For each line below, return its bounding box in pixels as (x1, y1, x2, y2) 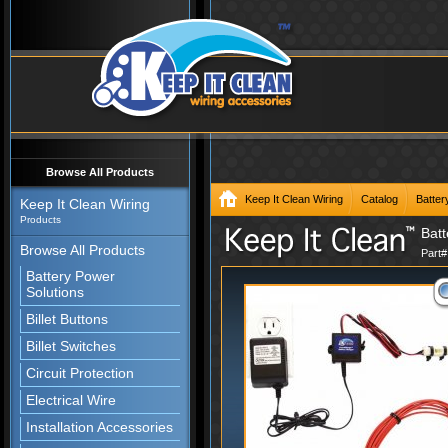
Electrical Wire (26, 392, 116, 408)
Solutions (26, 284, 84, 300)
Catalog (361, 193, 398, 205)
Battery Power (26, 268, 115, 284)
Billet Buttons (26, 311, 108, 327)
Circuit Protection (26, 365, 134, 381)
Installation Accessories (26, 419, 173, 435)
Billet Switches (26, 338, 116, 354)
